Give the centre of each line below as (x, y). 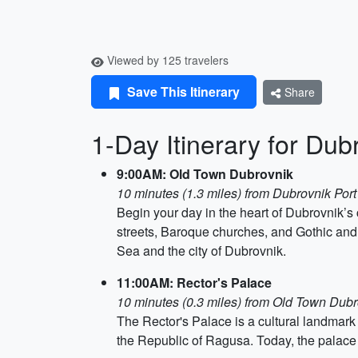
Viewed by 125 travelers (166, 60)
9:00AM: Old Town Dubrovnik (205, 174)
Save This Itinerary (182, 91)
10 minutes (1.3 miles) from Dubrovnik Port (237, 193)
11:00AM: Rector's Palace (194, 282)
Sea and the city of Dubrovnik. (201, 251)
